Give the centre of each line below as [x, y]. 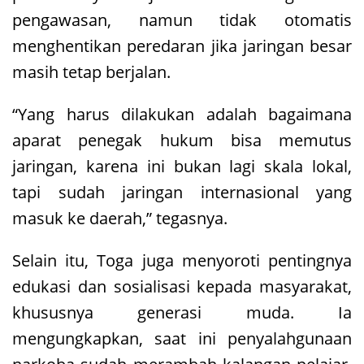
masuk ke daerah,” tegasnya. [120, 218]
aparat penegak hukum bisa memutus [182, 140]
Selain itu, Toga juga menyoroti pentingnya [182, 260]
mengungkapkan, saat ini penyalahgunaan [182, 338]
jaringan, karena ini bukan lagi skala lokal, [182, 166]
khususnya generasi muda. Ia [182, 312]
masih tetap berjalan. [91, 71]
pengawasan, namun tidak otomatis [182, 19]
